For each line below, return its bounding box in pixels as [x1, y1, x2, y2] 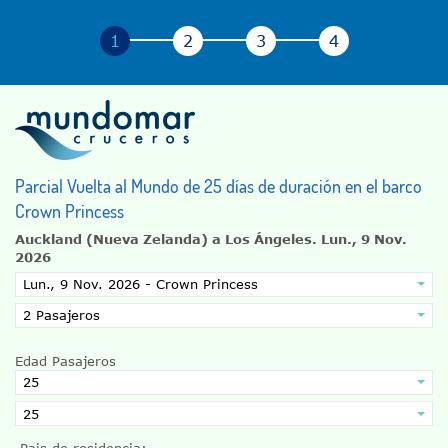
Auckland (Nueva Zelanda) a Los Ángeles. [15, 230, 321, 247]
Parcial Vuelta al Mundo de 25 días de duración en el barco [15, 174, 422, 197]
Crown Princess [15, 199, 124, 222]
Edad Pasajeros [15, 353, 116, 370]
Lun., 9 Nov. [321, 230, 407, 247]
